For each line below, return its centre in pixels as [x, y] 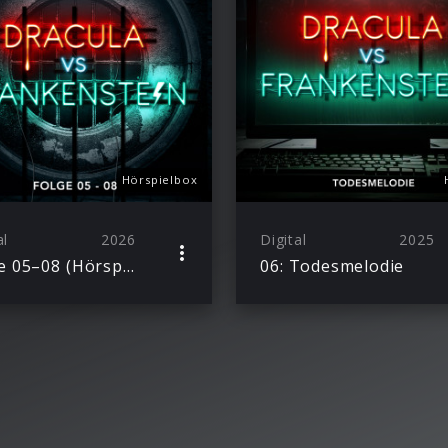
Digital [283, 239]
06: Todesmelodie [332, 265]
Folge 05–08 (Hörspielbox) [128, 265]
